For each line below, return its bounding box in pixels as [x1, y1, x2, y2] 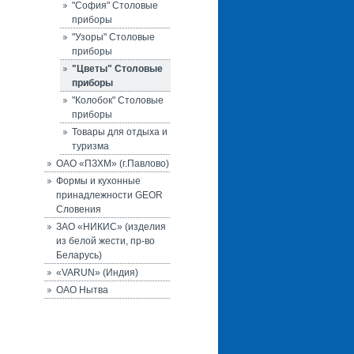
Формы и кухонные [56, 175, 141, 186]
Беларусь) [56, 250, 102, 261]
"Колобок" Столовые [72, 95, 164, 106]
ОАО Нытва [56, 284, 108, 296]
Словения [56, 204, 101, 215]
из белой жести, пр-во [56, 235, 155, 247]
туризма [72, 141, 109, 152]
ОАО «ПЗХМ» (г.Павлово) [56, 158, 169, 169]
